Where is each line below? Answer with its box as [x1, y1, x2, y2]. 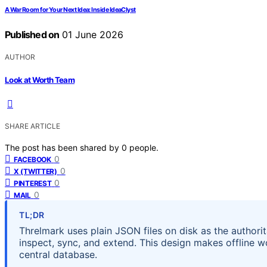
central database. [19, 248, 97, 260]
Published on [5, 29, 60, 41]
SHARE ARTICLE [5, 121, 60, 131]
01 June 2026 [59, 29, 124, 41]
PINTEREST [14, 178, 52, 188]
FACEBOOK [14, 154, 51, 164]
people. [129, 142, 159, 153]
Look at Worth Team [5, 74, 75, 85]
